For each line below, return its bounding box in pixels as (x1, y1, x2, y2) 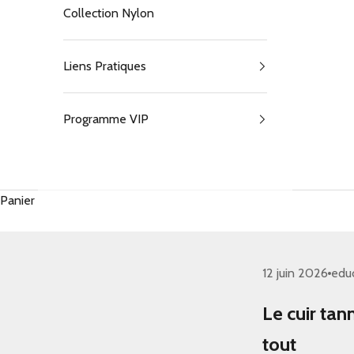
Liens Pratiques (63, 58, 146, 73)
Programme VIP (63, 111, 149, 126)
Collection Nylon (63, 5, 154, 21)
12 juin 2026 (262, 265, 328, 281)
